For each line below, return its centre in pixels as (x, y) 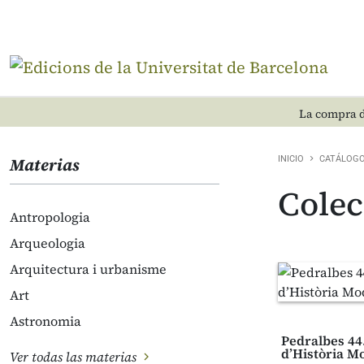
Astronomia (45, 321)
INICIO (291, 159)
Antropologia (50, 217)
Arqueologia (48, 243)
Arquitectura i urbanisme (88, 269)
